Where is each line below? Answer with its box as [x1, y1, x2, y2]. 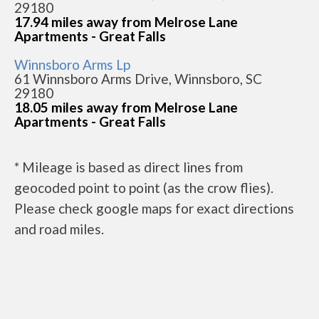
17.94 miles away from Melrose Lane [14, 14, 238, 30]
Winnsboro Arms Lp [14, 56, 130, 73]
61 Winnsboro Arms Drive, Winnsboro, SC [14, 70, 262, 87]
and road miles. [14, 221, 104, 237]
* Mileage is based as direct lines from [14, 159, 243, 175]
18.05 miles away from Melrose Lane [14, 99, 238, 115]
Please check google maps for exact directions [14, 200, 294, 216]
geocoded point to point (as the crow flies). [14, 179, 273, 196]
